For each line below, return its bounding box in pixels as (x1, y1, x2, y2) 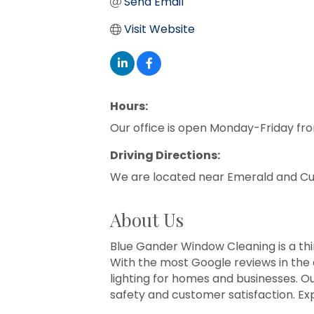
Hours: (110, 98, 148, 114)
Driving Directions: (110, 147, 220, 163)
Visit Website (124, 21, 195, 37)
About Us (110, 207, 184, 232)
